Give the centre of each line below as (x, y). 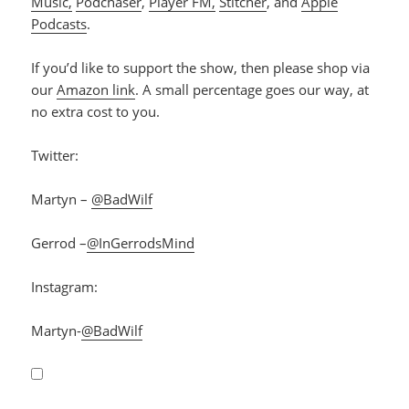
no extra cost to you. (96, 112)
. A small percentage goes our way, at (252, 90)
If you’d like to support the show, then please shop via (201, 68)
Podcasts (59, 24)
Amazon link (96, 90)
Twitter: (55, 156)
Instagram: (65, 287)
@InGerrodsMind (141, 243)
